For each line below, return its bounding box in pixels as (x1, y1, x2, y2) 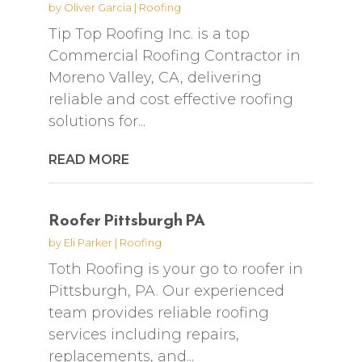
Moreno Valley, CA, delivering (48, 68, 262, 86)
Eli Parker (63, 235, 112, 249)
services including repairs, (48, 325, 239, 343)
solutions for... (48, 112, 145, 130)
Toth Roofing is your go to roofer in (48, 259, 303, 278)
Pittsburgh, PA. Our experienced (48, 281, 284, 300)
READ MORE (48, 151, 129, 167)
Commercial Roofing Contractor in (48, 46, 301, 65)
